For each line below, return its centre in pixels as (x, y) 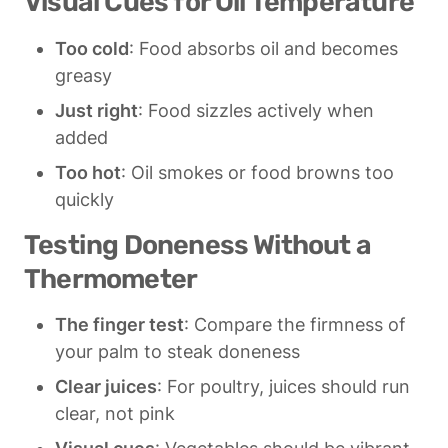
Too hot (88, 172)
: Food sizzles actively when (256, 110)
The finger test (119, 324)
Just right (96, 110)
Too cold (92, 48)
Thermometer (111, 278)
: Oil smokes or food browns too (257, 172)
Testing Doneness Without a (198, 244)
